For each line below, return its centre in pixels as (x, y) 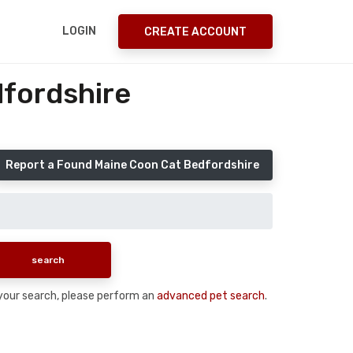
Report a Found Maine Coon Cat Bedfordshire (132, 165)
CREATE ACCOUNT (195, 32)
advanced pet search (211, 295)
